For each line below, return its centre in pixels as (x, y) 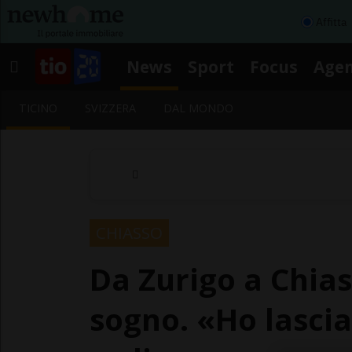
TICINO (38, 108)
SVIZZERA (111, 108)
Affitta (331, 22)
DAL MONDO (199, 108)
